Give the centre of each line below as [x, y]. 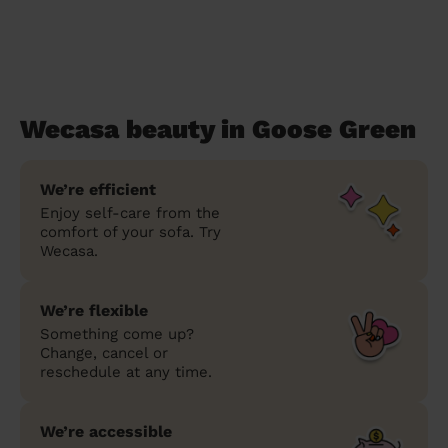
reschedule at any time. [126, 371]
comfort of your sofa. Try [130, 231]
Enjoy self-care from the [130, 212]
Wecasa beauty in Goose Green [218, 128]
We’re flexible [94, 310]
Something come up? [117, 333]
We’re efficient [98, 189]
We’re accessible [106, 431]
